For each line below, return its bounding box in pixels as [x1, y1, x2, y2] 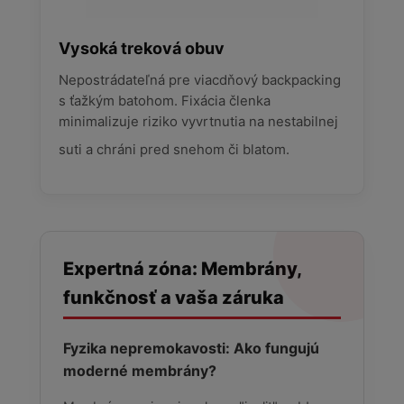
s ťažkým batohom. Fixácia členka [58, 92, 271, 109]
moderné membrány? [62, 361, 216, 380]
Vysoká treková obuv [58, 38, 225, 58]
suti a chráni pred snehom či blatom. [58, 141, 289, 158]
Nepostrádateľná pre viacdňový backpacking [58, 71, 341, 88]
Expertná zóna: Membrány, [62, 257, 302, 280]
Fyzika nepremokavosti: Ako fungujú [62, 338, 319, 357]
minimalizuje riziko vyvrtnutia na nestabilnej [58, 113, 338, 130]
